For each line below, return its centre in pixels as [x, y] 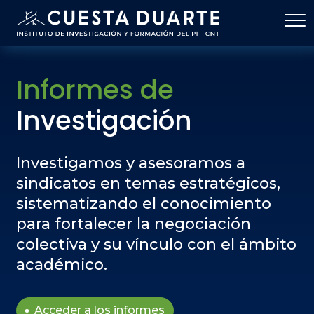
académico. [62, 265]
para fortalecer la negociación [134, 224]
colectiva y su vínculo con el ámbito [157, 244]
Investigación [104, 121]
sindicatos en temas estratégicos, [149, 183]
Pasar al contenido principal [233, 10]
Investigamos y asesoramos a [131, 163]
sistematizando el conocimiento [144, 204]
